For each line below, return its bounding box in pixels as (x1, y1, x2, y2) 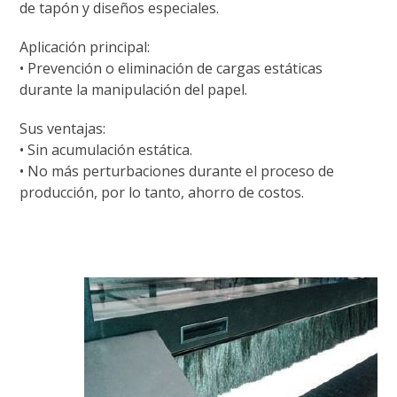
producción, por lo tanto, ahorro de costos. (19, 182, 305, 202)
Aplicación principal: (19, 36, 151, 57)
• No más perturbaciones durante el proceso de (19, 160, 335, 181)
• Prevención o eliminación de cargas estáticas (19, 58, 323, 78)
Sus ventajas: (19, 118, 106, 138)
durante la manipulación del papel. (19, 79, 248, 99)
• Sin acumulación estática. (19, 139, 193, 160)
